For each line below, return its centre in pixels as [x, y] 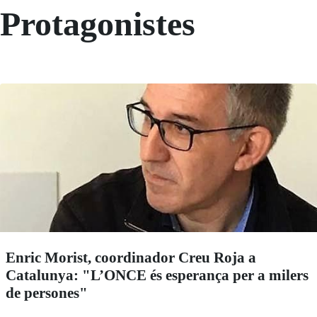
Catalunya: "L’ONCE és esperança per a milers [157, 275]
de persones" [47, 293]
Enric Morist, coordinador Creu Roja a [131, 257]
